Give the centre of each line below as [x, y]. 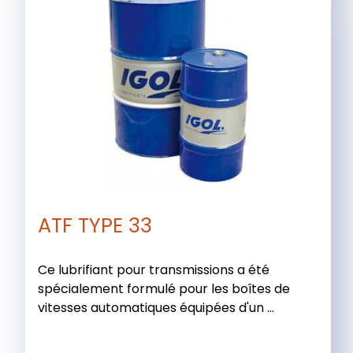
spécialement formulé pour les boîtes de [164, 289]
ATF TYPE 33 [95, 225]
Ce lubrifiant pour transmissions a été [154, 270]
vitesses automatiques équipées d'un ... [156, 308]
